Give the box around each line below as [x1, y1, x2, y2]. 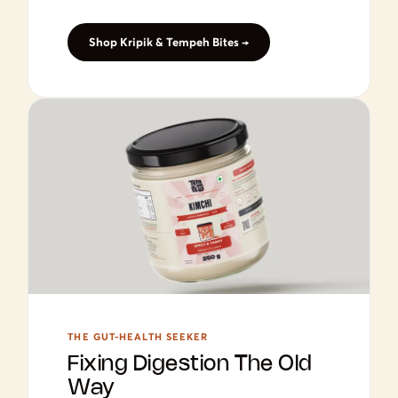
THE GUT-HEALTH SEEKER [68, 330, 209, 343]
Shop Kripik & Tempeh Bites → [89, 34, 250, 49]
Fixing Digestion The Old [68, 354, 313, 375]
